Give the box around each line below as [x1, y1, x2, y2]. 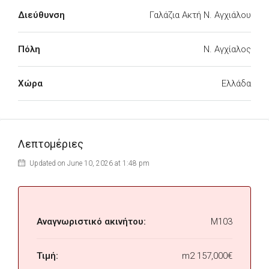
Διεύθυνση [18, 10, 65, 20]
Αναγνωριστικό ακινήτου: [37, 216, 146, 227]
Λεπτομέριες [18, 138, 83, 150]
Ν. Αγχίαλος [204, 44, 251, 55]
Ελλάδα [222, 78, 251, 89]
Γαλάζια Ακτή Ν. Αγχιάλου [150, 10, 251, 20]
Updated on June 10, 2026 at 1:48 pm [28, 159, 150, 168]
